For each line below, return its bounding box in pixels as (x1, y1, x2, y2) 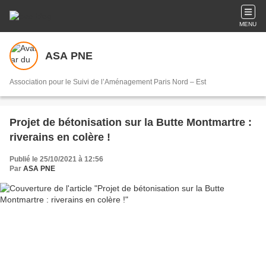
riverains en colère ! (9, 131, 110, 143)
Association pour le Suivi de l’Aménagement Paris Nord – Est (9, 78, 206, 86)
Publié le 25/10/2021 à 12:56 (9, 155, 103, 163)
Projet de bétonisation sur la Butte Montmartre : (9, 116, 252, 128)
